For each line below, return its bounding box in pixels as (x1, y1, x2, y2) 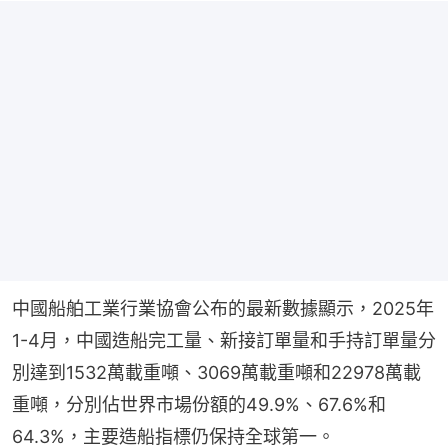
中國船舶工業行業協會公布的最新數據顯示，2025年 (12, 297, 434, 319)
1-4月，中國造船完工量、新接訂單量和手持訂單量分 (12, 329, 436, 351)
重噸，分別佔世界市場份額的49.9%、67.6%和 (12, 393, 386, 415)
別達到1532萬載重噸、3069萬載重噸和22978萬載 (12, 361, 421, 383)
